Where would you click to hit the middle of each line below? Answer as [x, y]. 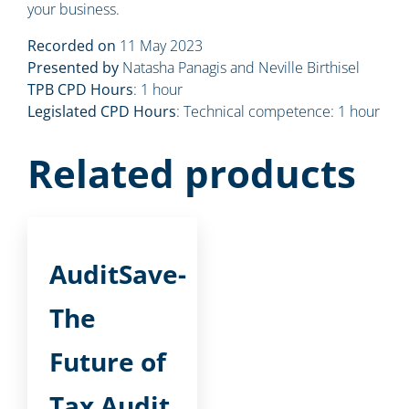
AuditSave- [118, 273]
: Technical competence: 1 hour [278, 111]
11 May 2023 [159, 45]
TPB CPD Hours [80, 89]
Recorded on [72, 45]
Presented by [73, 67]
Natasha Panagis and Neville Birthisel [239, 67]
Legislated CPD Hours [102, 111]
